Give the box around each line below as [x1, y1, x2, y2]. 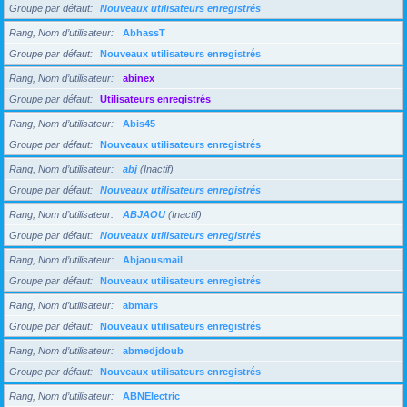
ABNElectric [123, 391, 180, 402]
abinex [123, 73, 154, 84]
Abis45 [123, 118, 155, 129]
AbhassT [123, 27, 165, 38]
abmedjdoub [123, 345, 184, 356]
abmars [123, 300, 158, 311]
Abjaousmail [123, 254, 183, 265]
